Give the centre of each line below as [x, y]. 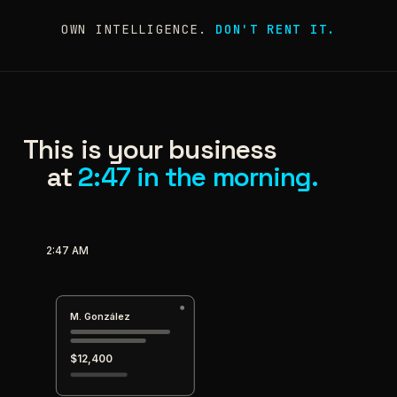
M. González [101, 316]
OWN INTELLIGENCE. [139, 29]
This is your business [150, 149]
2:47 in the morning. [198, 177]
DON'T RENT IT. [276, 29]
